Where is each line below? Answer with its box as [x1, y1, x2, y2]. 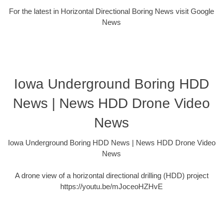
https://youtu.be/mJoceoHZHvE [60, 182, 163, 191]
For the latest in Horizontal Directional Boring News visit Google [9, 7, 214, 16]
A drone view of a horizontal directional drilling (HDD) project [14, 171, 209, 180]
